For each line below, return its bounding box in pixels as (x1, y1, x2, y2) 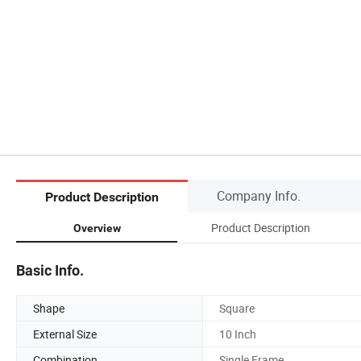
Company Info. (217, 186, 301, 205)
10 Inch (219, 326, 256, 342)
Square (219, 300, 255, 316)
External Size (33, 326, 97, 342)
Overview (73, 221, 121, 234)
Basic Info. (16, 261, 84, 279)
